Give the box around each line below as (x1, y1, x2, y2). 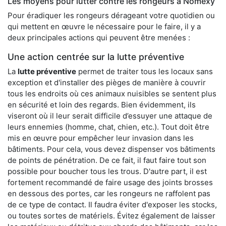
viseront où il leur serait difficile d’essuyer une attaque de (8, 110, 212, 121)
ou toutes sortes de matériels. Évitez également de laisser (8, 210, 215, 220)
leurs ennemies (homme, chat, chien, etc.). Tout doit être (8, 122, 209, 132)
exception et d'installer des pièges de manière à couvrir (8, 77, 206, 87)
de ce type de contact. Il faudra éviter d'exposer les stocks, (8, 199, 217, 209)
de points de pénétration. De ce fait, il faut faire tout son (8, 155, 206, 165)
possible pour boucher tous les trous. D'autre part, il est (8, 166, 207, 176)
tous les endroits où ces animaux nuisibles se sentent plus (8, 88, 216, 98)
